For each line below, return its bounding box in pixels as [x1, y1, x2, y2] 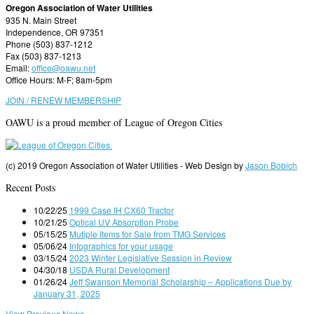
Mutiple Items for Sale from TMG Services [69, 227, 226, 240]
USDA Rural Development [69, 263, 170, 275]
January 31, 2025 [34, 287, 100, 299]
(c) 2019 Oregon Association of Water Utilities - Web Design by [6, 158, 245, 171]
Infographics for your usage [69, 239, 173, 252]
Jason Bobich [245, 158, 297, 171]
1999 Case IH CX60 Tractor [69, 203, 174, 216]
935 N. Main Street [6, 13, 76, 26]
